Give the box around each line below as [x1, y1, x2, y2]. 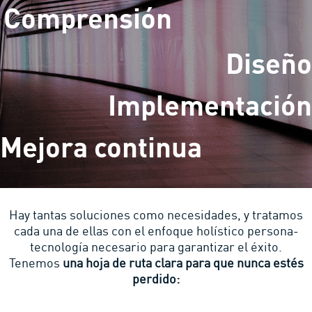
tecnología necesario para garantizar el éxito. [30, 239, 282, 256]
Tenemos [8, 255, 63, 272]
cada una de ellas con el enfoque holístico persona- [13, 223, 299, 240]
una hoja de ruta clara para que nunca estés [62, 255, 304, 272]
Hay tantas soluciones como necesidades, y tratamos [9, 207, 303, 224]
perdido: [132, 271, 180, 288]
